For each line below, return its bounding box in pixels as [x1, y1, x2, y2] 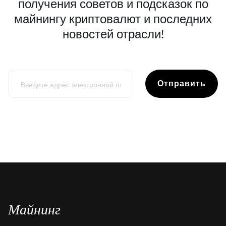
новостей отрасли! [62, 25, 164, 42]
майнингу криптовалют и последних [14, 10, 212, 27]
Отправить [157, 79, 206, 88]
